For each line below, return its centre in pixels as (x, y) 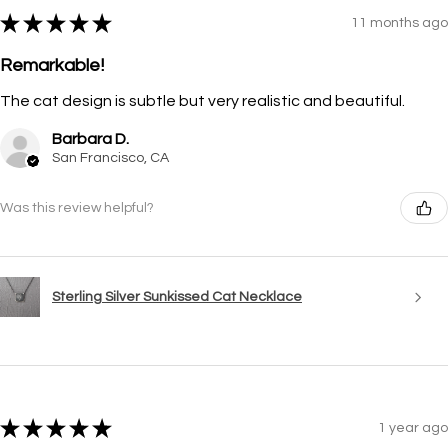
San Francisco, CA (110, 158)
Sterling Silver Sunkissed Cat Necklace (177, 296)
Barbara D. (90, 139)
